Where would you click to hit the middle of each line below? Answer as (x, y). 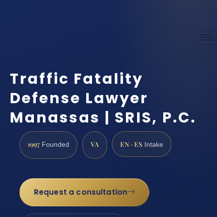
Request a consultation (81, 192)
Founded (54, 144)
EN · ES (131, 144)
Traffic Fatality (77, 79)
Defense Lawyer (79, 99)
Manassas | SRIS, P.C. (103, 118)
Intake (153, 144)
